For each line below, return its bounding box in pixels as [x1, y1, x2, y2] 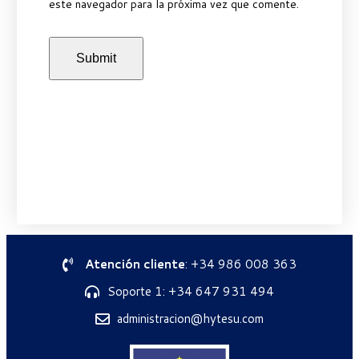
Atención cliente [84, 255, 185, 272]
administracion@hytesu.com [117, 309, 264, 327]
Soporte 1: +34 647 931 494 [107, 282, 274, 300]
